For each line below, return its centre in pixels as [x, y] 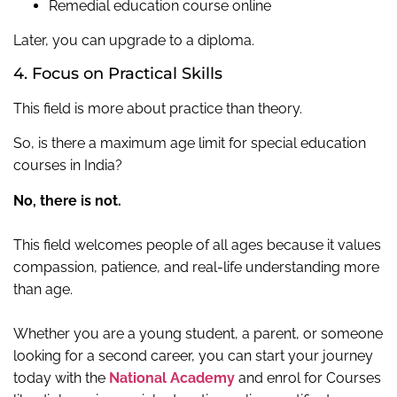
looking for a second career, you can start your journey [193, 355]
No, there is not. [67, 200]
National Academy [172, 378]
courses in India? [68, 166]
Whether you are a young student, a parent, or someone [198, 333]
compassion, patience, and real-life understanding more [196, 267]
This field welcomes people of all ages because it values [197, 245]
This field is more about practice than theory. [158, 108]
